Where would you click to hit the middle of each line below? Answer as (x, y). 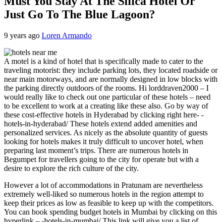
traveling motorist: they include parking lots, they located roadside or (111, 70)
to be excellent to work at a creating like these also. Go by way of (106, 106)
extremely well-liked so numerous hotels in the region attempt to (104, 194)
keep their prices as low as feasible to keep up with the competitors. (109, 203)
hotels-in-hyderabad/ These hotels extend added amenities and (101, 123)
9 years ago (23, 35)
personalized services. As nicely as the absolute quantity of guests (106, 132)
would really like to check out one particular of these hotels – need (107, 97)
